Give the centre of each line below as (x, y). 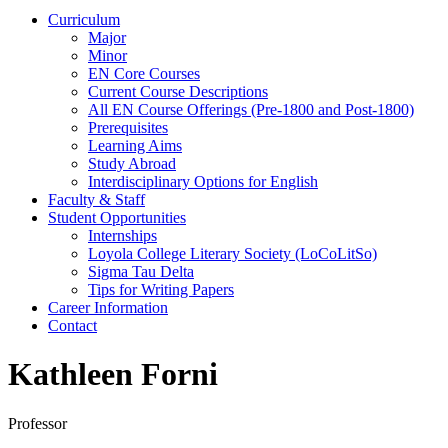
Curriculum (84, 19)
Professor (37, 423)
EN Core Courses (144, 73)
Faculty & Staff (96, 199)
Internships (122, 235)
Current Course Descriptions (178, 91)
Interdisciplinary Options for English (203, 181)
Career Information (108, 307)
